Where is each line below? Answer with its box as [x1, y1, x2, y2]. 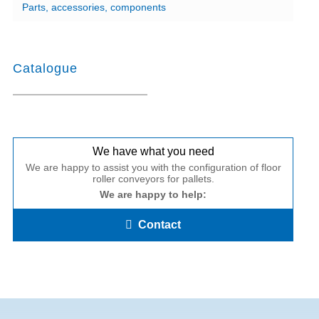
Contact [138, 219, 181, 231]
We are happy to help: [100, 189, 206, 201]
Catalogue [13, 61, 78, 76]
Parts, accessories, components [22, 1, 166, 14]
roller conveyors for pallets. [92, 173, 214, 185]
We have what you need [92, 145, 214, 158]
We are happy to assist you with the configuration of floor [25, 162, 281, 174]
